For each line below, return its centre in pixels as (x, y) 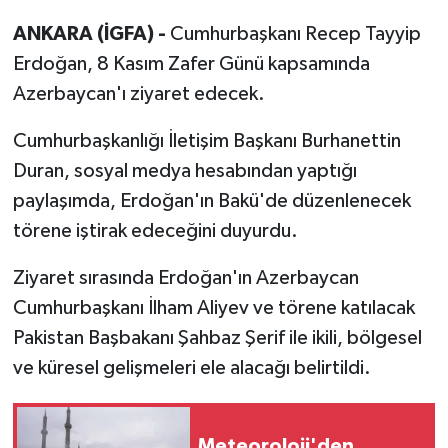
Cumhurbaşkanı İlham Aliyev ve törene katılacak (213, 307)
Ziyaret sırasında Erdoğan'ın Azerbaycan (185, 277)
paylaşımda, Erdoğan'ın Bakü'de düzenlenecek (211, 200)
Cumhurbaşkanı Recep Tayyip (295, 33)
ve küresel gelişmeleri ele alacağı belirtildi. (191, 367)
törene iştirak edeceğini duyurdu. (155, 230)
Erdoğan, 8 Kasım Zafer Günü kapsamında (191, 63)
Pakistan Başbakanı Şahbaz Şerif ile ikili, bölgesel (217, 337)
